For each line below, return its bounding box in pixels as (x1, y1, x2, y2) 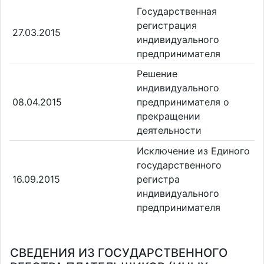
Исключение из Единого (137, 144, 250, 157)
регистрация (137, 19, 197, 31)
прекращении (137, 110, 200, 123)
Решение (137, 68, 177, 80)
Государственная (137, 5, 217, 17)
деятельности (137, 124, 202, 137)
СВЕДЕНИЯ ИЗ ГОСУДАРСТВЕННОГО (10, 246, 227, 260)
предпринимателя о (137, 96, 229, 108)
